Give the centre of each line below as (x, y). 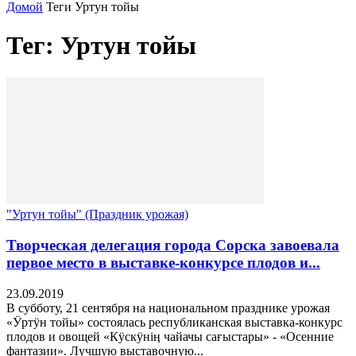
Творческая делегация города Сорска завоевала (173, 246)
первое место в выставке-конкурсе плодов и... (163, 263)
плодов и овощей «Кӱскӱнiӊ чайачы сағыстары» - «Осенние (170, 336)
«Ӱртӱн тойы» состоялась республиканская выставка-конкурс (174, 322)
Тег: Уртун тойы (101, 45)
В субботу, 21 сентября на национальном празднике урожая (168, 308)
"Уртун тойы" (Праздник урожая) (97, 215)
